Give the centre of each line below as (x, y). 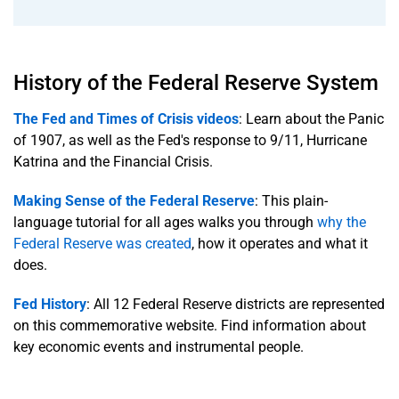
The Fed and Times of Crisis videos (126, 118)
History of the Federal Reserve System (196, 82)
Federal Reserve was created (102, 243)
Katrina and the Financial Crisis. (113, 161)
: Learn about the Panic (311, 118)
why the (342, 222)
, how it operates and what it (280, 243)
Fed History (50, 304)
